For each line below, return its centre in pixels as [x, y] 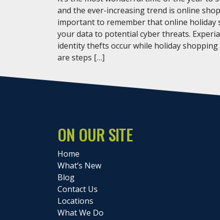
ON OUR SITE [95, 134]
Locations [75, 201]
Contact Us [78, 189]
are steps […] [81, 57]
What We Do [81, 212]
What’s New [79, 165]
